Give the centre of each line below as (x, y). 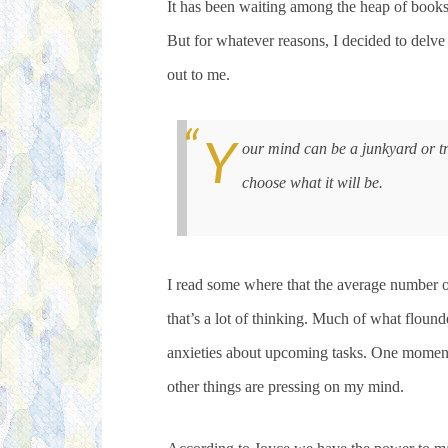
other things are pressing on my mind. (285, 386)
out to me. (198, 74)
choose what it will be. (312, 182)
